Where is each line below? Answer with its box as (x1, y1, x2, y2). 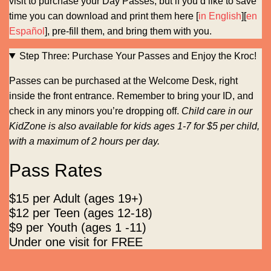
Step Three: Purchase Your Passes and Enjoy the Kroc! (19, 50, 256, 61)
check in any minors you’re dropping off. (9, 105, 181, 116)
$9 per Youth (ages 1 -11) (9, 220, 146, 234)
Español (9, 25, 45, 36)
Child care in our (181, 105, 252, 116)
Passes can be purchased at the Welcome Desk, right (9, 75, 238, 86)
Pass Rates (9, 160, 102, 180)
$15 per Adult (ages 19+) (9, 191, 143, 205)
